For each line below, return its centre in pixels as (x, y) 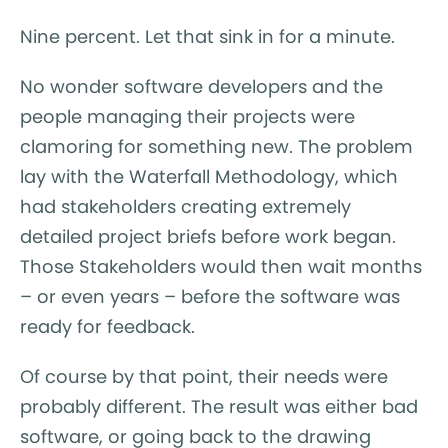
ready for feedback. (107, 326)
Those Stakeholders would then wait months (221, 266)
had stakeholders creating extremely (185, 206)
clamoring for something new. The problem (216, 146)
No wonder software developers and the (201, 86)
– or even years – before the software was (210, 296)
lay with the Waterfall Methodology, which (209, 176)
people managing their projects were (187, 116)
